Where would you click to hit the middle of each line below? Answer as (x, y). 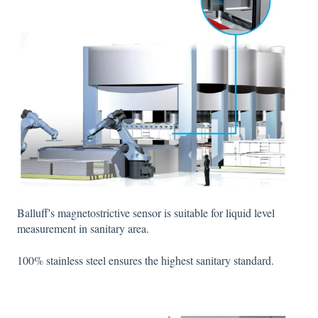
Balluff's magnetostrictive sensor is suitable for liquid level (146, 213)
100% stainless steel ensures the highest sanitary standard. (146, 260)
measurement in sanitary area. (83, 229)
